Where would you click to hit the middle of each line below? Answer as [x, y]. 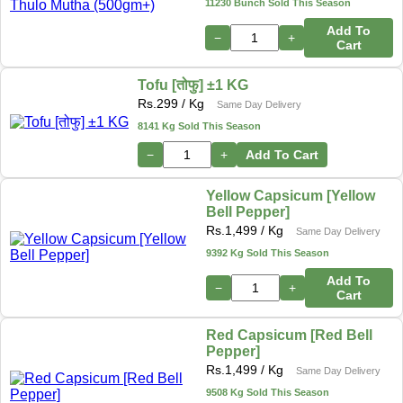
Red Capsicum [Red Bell [290, 335]
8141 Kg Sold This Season [199, 125]
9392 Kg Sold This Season [267, 252]
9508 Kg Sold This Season [268, 392]
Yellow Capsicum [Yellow [290, 195]
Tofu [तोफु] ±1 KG [193, 85]
